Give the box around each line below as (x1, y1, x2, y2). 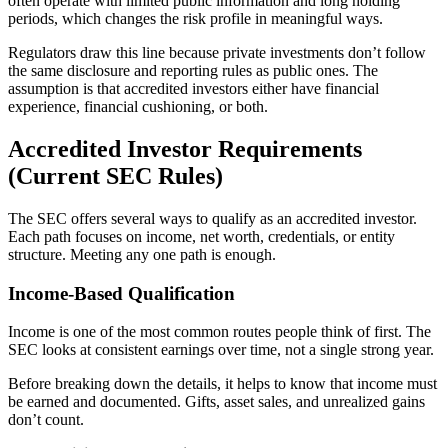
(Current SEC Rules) (8, 163, 223, 190)
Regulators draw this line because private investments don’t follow (8, 44, 426, 62)
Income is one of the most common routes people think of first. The (8, 323, 431, 341)
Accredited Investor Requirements (8, 136, 362, 163)
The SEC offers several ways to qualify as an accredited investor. (8, 210, 417, 228)
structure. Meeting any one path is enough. (8, 246, 276, 264)
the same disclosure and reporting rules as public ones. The (8, 62, 378, 80)
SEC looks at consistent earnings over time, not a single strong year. (8, 341, 434, 359)
